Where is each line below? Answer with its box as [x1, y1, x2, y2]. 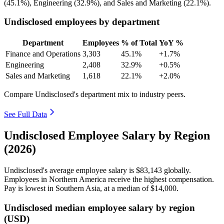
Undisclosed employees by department [4, 16, 159, 27]
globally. [162, 165, 191, 174]
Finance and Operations [5, 49, 80, 58]
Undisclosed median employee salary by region [4, 202, 195, 213]
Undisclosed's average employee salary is [4, 165, 136, 174]
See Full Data [4, 110, 47, 119]
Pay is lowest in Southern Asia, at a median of [4, 183, 150, 192]
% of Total [121, 38, 157, 47]
